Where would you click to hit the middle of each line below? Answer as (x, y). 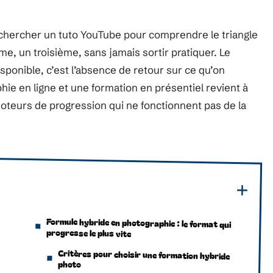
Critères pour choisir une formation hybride (144, 254)
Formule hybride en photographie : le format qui (139, 222)
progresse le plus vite (89, 233)
